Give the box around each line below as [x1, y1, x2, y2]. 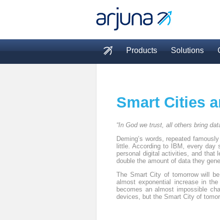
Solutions [171, 46, 204, 55]
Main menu [97, 58, 163, 72]
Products [126, 46, 157, 55]
